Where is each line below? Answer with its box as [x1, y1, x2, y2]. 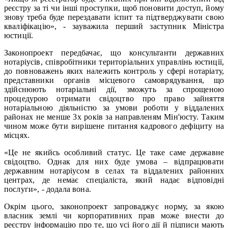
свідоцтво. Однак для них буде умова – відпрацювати [4, 157, 224, 166]
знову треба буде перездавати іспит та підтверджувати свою [4, 12, 224, 21]
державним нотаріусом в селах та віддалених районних [4, 166, 224, 175]
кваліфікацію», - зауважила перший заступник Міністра [4, 21, 224, 31]
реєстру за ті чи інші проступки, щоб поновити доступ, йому [4, 3, 224, 12]
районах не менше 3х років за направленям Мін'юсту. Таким [4, 112, 224, 121]
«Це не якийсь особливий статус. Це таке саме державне [4, 148, 224, 157]
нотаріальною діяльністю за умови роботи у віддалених [4, 103, 224, 112]
